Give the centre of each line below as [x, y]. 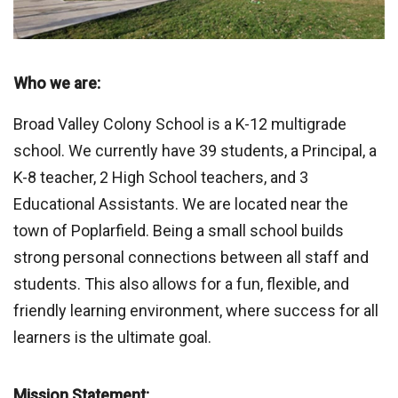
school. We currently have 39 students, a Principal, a [195, 151]
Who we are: [57, 84]
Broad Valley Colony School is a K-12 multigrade [180, 124]
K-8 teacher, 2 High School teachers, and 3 [161, 178]
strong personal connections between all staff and [191, 258]
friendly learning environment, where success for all [196, 311]
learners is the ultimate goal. [112, 338]
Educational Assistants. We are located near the [181, 204]
